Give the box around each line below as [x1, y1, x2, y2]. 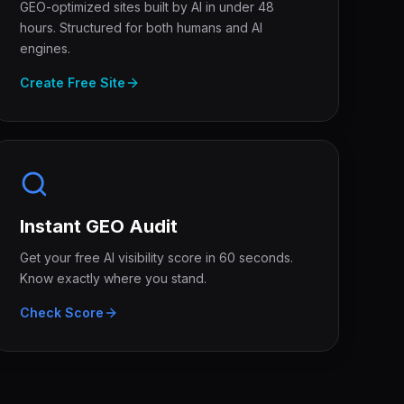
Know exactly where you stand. [20, 271, 207, 286]
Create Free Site [20, 75, 126, 90]
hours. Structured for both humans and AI [20, 20, 263, 35]
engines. [20, 41, 71, 56]
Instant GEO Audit [20, 216, 179, 237]
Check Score [20, 305, 105, 320]
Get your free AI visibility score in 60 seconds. [20, 250, 294, 265]
